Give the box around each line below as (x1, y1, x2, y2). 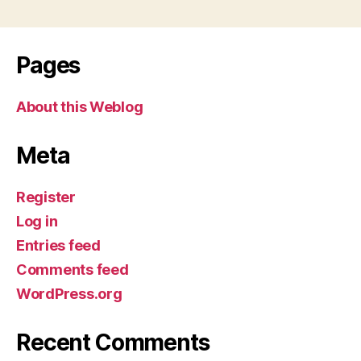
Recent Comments (16, 328, 210, 356)
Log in (16, 212, 58, 230)
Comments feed (16, 260, 129, 278)
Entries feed (16, 236, 101, 254)
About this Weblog (16, 98, 143, 115)
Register (16, 188, 76, 205)
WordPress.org (16, 284, 122, 302)
